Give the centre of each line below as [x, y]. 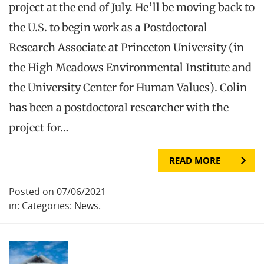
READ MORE [195, 160]
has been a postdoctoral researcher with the [119, 107]
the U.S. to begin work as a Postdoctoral [108, 27]
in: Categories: [42, 205]
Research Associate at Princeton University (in [126, 47]
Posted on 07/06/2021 [57, 191]
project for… [39, 127]
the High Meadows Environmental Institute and [130, 67]
